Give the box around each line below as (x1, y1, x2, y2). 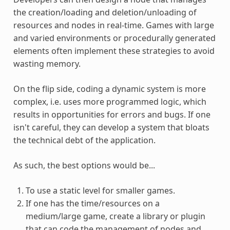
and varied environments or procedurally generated (13, 32, 216, 44)
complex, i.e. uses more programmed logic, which (13, 95, 206, 107)
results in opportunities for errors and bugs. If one (13, 108, 210, 120)
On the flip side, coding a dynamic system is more (13, 83, 206, 94)
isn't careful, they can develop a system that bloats (13, 121, 209, 133)
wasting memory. (13, 57, 81, 69)
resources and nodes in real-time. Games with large (13, 19, 214, 31)
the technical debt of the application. (13, 134, 156, 146)
